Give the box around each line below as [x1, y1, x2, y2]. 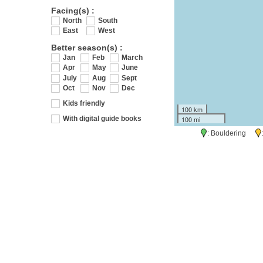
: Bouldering [207, 129, 255, 137]
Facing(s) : [51, 5, 95, 15]
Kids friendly [63, 99, 105, 107]
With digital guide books [63, 114, 141, 123]
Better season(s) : [51, 42, 123, 52]
